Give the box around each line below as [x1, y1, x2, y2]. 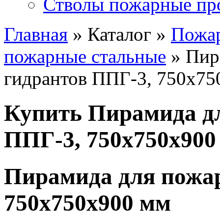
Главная [4, 23, 68, 45]
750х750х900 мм [4, 190, 171, 216]
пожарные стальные [4, 45, 166, 67]
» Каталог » [68, 23, 171, 45]
